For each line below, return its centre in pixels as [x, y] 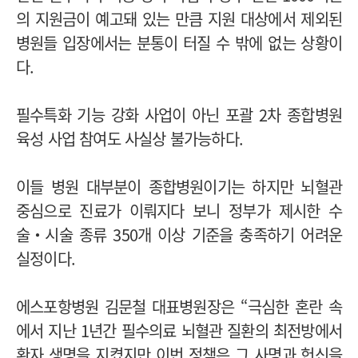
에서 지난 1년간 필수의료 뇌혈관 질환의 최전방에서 [179, 330]
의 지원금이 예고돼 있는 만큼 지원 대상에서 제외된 [179, 18]
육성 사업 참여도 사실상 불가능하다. [129, 138]
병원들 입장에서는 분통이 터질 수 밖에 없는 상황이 [179, 42]
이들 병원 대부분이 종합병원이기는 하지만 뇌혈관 [179, 186]
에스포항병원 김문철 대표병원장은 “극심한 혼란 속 [179, 306]
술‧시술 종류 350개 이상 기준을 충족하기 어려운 [179, 234]
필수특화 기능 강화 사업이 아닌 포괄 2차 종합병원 [179, 114]
